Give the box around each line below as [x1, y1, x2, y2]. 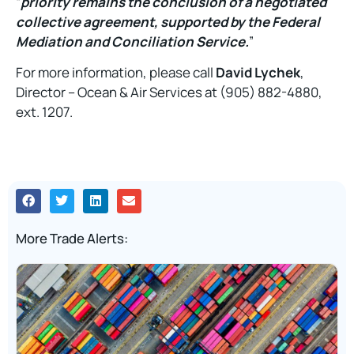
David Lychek [216, 63, 300, 82]
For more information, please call [16, 63, 216, 82]
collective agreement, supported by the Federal [16, 12, 320, 31]
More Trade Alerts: [16, 229, 128, 248]
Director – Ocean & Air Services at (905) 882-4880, [16, 83, 322, 102]
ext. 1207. [16, 103, 73, 122]
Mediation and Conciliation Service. [16, 32, 249, 51]
